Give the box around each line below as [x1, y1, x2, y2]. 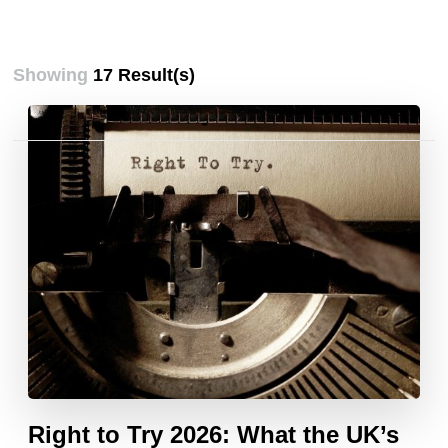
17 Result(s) [93, 65, 196, 86]
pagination [12, 183, 195, 225]
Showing [13, 65, 94, 86]
